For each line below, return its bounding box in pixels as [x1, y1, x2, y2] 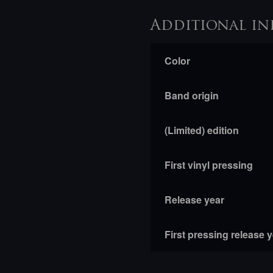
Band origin [164, 88, 219, 102]
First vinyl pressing [164, 157, 253, 172]
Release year [164, 192, 224, 207]
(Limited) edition [164, 122, 239, 137]
